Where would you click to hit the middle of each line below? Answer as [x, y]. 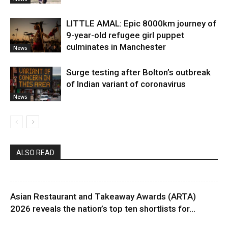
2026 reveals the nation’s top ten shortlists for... [103, 208]
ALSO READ [35, 152]
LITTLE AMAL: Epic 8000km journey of [141, 23]
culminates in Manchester [116, 47]
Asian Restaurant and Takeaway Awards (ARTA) [103, 196]
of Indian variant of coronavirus [126, 84]
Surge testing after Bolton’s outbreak [138, 72]
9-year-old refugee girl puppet [125, 35]
